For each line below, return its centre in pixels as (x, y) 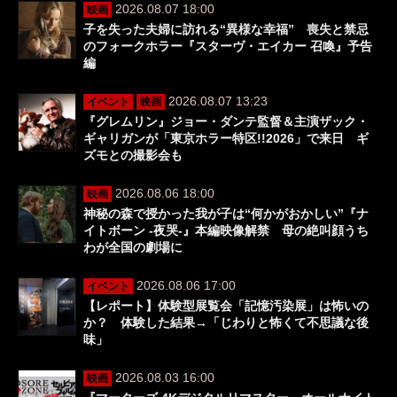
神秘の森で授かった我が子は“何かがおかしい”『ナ (226, 214)
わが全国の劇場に (133, 248)
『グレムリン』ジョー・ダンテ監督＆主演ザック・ (226, 122)
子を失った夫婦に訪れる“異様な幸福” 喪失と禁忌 (226, 30)
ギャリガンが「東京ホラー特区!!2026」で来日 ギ (226, 139)
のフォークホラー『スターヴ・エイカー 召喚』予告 (228, 47)
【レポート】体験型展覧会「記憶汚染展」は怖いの (226, 306)
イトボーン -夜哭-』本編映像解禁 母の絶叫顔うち (226, 231)
